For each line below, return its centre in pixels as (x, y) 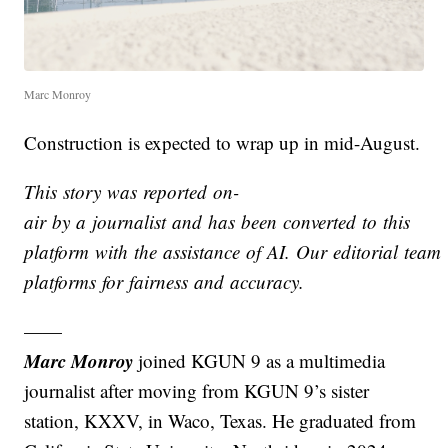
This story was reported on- (132, 192)
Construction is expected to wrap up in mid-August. (222, 143)
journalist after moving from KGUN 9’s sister (197, 391)
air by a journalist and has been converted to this (217, 222)
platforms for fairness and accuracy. (164, 282)
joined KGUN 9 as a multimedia (259, 361)
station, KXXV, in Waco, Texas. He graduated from (220, 421)
